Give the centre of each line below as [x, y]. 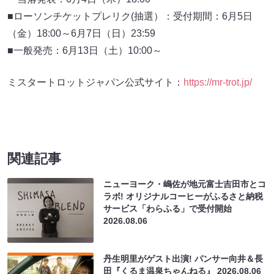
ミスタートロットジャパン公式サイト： [95, 82]
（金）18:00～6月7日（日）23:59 [81, 33]
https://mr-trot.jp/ [218, 82]
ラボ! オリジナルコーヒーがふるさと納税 [183, 196]
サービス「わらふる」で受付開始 [168, 208]
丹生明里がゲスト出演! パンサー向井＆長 [183, 258]
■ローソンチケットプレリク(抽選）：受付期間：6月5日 [130, 16]
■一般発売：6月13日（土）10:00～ [86, 50]
